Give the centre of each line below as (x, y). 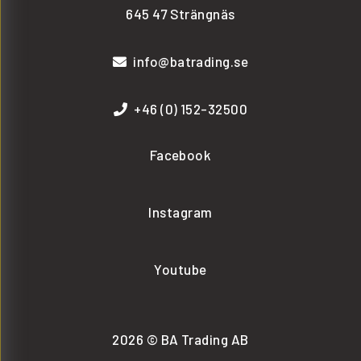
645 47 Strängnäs (180, 13)
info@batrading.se (191, 61)
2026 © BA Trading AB (180, 339)
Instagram (180, 212)
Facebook (180, 154)
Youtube (180, 269)
